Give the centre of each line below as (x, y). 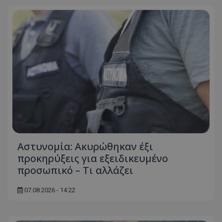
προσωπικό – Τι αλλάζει (75, 170)
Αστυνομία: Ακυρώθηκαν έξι (85, 146)
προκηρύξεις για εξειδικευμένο (93, 158)
